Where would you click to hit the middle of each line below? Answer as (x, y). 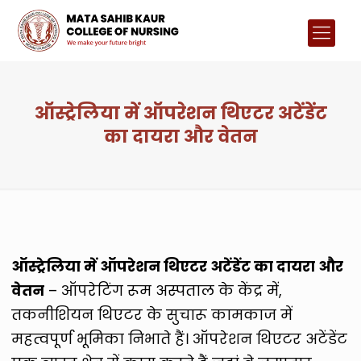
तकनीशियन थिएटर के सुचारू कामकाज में (152, 314)
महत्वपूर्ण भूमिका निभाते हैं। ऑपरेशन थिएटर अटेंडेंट (180, 338)
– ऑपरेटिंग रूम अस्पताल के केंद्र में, (164, 290)
